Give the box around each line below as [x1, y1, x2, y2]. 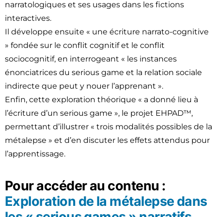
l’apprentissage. [5, 149, 65, 159]
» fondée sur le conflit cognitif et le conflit [5, 41, 165, 50]
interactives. [5, 14, 51, 23]
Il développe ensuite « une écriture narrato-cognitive [5, 27, 209, 37]
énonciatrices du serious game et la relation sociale [5, 68, 202, 77]
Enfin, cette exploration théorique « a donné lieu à [5, 95, 198, 105]
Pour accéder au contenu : [5, 178, 166, 194]
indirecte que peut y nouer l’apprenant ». [5, 81, 163, 91]
